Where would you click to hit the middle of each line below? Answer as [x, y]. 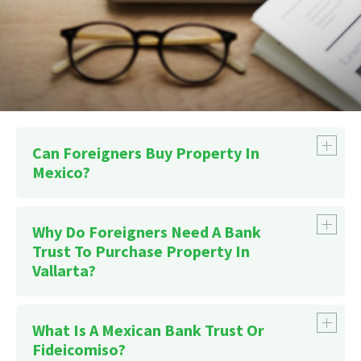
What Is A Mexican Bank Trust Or [148, 330]
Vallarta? [64, 271]
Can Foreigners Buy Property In [146, 153]
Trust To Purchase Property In [141, 251]
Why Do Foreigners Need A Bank [147, 232]
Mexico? [61, 172]
